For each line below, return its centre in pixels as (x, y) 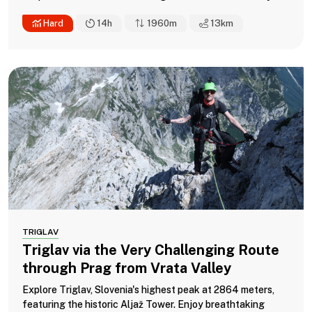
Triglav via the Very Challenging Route (151, 250)
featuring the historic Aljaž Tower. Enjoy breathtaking (143, 304)
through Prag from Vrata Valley (127, 268)
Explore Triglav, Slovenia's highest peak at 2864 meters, (148, 289)
